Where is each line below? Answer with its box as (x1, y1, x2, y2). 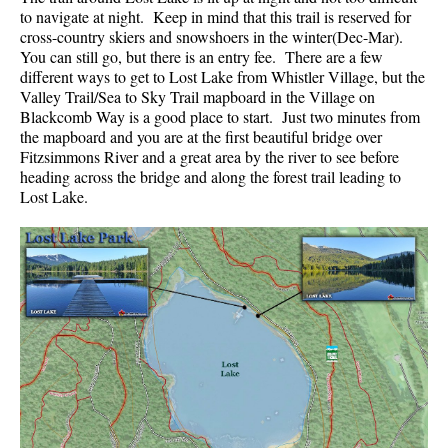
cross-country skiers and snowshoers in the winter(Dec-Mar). (20, 26, 408, 48)
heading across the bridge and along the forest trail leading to (20, 166, 401, 188)
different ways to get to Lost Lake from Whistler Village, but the (20, 66, 425, 88)
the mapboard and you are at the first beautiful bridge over (20, 126, 382, 148)
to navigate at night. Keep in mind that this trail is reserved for (20, 6, 411, 28)
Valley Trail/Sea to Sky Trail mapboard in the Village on (20, 86, 375, 108)
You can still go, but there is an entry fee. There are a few (20, 46, 383, 68)
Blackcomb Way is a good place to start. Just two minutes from (20, 106, 420, 128)
